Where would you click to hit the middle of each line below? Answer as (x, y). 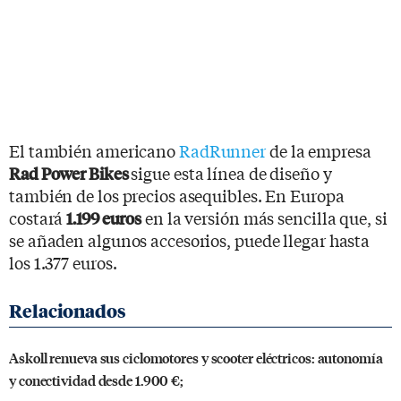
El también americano (94, 150)
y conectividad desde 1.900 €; (97, 380)
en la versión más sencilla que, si (264, 217)
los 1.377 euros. (63, 262)
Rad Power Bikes (70, 173)
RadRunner (222, 150)
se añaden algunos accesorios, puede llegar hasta (190, 239)
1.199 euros (104, 218)
